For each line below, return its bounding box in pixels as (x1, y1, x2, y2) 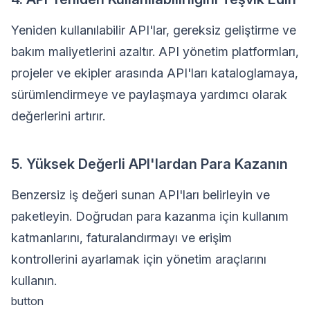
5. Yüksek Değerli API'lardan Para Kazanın (11, 155, 288, 172)
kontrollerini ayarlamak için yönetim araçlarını (11, 251, 266, 266)
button (11, 293, 44, 308)
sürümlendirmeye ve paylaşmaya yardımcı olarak (11, 86, 287, 102)
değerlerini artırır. (11, 108, 105, 123)
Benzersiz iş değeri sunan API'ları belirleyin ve (11, 187, 270, 202)
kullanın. (11, 273, 57, 288)
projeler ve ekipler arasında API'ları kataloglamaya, (11, 65, 298, 80)
